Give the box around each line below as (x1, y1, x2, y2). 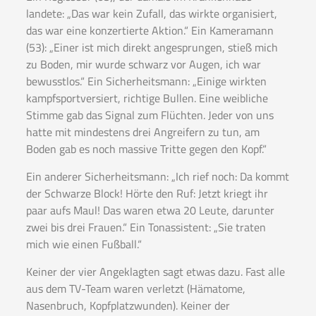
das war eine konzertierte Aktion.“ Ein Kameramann (25, 22, 274, 39)
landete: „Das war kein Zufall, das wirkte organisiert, (25, 5, 277, 23)
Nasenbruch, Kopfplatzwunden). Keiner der (25, 297, 230, 315)
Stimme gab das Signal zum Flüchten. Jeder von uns (25, 107, 274, 124)
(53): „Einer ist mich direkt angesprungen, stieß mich (25, 39, 278, 56)
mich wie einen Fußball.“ (25, 236, 142, 253)
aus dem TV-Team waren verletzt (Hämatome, (25, 280, 245, 298)
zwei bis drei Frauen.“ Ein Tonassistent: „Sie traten (25, 219, 266, 236)
